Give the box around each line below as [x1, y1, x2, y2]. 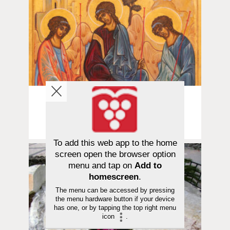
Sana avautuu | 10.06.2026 [68, 95, 162, 106]
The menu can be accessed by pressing [55, 186, 175, 194]
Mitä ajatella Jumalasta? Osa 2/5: [50, 107, 180, 118]
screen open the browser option [54, 149, 176, 159]
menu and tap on [68, 161, 135, 170]
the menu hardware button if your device [55, 195, 175, 203]
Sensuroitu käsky [81, 119, 149, 130]
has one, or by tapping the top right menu [54, 203, 176, 212]
